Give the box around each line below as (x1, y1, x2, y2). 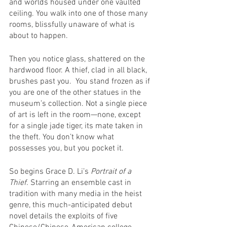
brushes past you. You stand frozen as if (9, 76, 152, 87)
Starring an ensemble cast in (30, 177, 133, 188)
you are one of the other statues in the (9, 87, 143, 98)
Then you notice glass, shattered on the (9, 54, 147, 64)
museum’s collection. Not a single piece (9, 98, 149, 109)
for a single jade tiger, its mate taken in (9, 121, 145, 131)
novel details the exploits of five (9, 211, 120, 221)
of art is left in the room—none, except (9, 109, 143, 120)
